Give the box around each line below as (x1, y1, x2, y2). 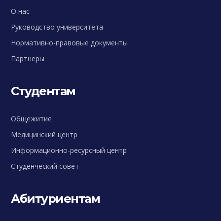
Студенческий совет (11, 161, 79, 171)
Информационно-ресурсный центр (11, 146, 127, 155)
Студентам (11, 84, 75, 98)
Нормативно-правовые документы (11, 38, 128, 47)
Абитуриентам (11, 191, 100, 206)
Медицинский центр (11, 130, 78, 139)
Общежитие (11, 114, 52, 123)
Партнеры (11, 54, 45, 63)
